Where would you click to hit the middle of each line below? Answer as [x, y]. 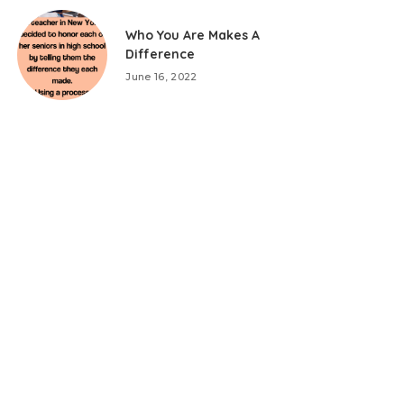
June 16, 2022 [161, 76]
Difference [161, 54]
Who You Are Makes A [193, 35]
